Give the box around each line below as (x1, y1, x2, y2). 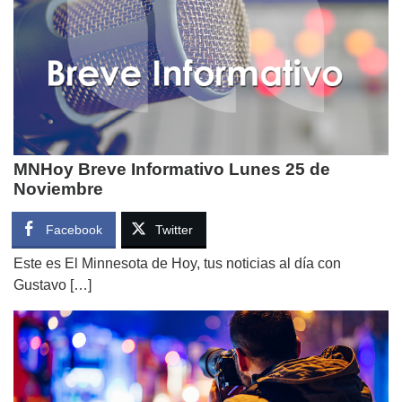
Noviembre (13, 179, 103, 198)
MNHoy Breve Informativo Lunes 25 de (13, 159, 330, 179)
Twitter (155, 222, 193, 237)
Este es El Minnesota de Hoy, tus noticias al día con (13, 255, 341, 271)
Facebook (46, 222, 102, 237)
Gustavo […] (13, 276, 92, 293)
